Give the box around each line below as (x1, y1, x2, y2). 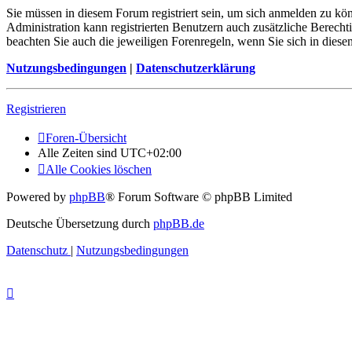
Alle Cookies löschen (46, 163, 152, 177)
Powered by (6, 190, 69, 204)
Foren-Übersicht (46, 131, 126, 145)
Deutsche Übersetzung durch (6, 217, 153, 231)
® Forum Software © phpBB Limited (105, 190, 292, 204)
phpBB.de (153, 217, 204, 231)
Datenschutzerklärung (136, 61, 255, 75)
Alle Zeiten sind (38, 146, 120, 160)
